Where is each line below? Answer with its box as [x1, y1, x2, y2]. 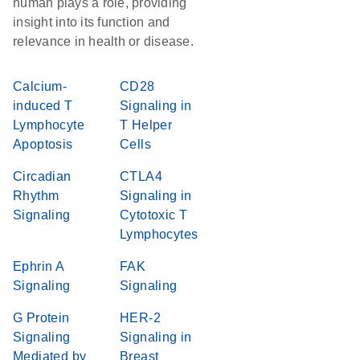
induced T [13, 99, 73, 112]
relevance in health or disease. [13, 35, 194, 48]
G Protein [13, 311, 70, 325]
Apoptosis [13, 137, 73, 151]
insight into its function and [13, 15, 170, 29]
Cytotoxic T [120, 208, 188, 222]
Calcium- [13, 80, 67, 93]
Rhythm [13, 189, 59, 202]
